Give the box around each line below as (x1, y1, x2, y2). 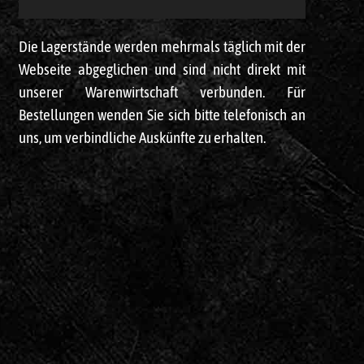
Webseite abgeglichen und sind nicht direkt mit (18, 60, 306, 79)
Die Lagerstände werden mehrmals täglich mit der (18, 37, 306, 56)
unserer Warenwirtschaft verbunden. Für (18, 83, 306, 102)
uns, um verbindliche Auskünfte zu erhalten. (18, 128, 266, 147)
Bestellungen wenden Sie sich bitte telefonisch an (18, 106, 306, 124)
